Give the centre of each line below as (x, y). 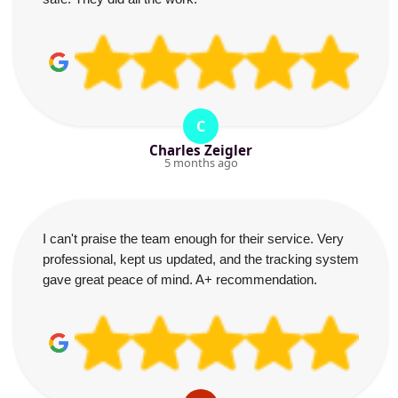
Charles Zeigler (201, 150)
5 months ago (201, 163)
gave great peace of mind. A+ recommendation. (180, 279)
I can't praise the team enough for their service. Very (193, 239)
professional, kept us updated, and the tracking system (201, 259)
